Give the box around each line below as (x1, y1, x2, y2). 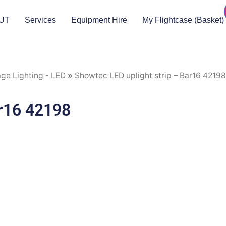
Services (25, 16, 56, 24)
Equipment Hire (71, 16, 128, 24)
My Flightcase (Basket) (142, 16, 224, 24)
